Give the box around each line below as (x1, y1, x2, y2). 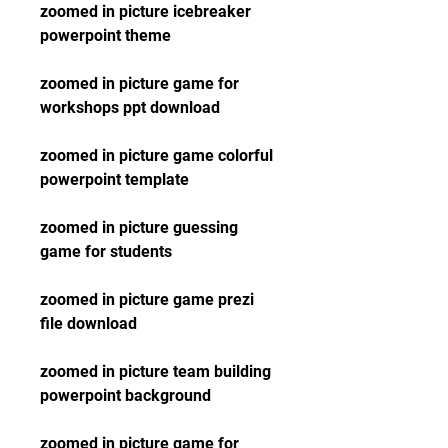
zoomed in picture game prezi (40, 290, 254, 309)
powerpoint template (40, 170, 189, 189)
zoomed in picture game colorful (40, 146, 273, 165)
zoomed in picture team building (40, 362, 271, 381)
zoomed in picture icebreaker (40, 2, 251, 21)
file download (40, 314, 137, 333)
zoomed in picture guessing (40, 218, 238, 237)
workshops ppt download (40, 98, 220, 117)
